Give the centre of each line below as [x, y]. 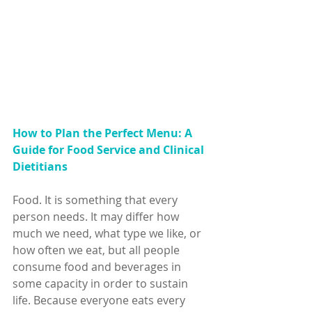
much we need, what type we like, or [108, 234]
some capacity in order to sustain [102, 284]
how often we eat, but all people [97, 250]
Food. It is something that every [96, 200]
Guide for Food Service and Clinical [110, 150]
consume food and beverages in [98, 267]
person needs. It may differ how [97, 217]
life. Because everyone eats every [100, 301]
